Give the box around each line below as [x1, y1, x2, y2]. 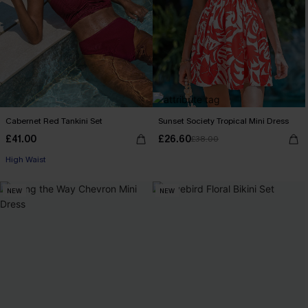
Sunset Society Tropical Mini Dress [158, 115, 289, 126]
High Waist [5, 154, 46, 165]
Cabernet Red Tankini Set [5, 115, 102, 126]
